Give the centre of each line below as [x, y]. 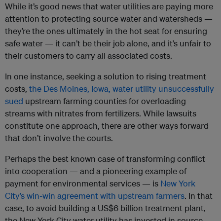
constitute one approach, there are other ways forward [107, 126]
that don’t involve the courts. [59, 138]
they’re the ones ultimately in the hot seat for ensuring [106, 31]
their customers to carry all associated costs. [89, 56]
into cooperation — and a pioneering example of [96, 171]
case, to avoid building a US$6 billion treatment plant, [105, 208]
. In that [199, 196]
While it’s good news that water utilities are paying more [109, 6]
